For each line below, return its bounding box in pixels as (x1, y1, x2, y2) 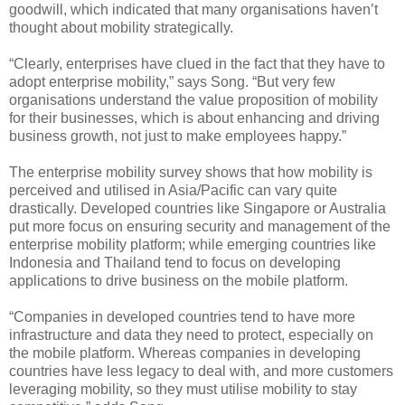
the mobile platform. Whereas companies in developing (9, 344, 361, 361)
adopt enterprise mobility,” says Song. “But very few (9, 73, 335, 89)
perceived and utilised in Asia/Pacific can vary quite (9, 182, 337, 198)
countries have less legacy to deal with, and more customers (9, 363, 393, 379)
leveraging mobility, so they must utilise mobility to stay (9, 381, 357, 397)
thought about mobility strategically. (9, 19, 233, 35)
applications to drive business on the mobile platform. (9, 272, 348, 288)
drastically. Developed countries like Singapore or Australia (9, 200, 386, 216)
